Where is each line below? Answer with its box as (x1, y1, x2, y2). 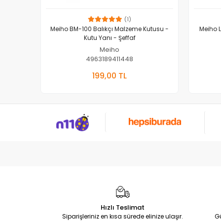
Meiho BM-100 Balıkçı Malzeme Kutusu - (50, 24, 169, 33)
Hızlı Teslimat (101, 202, 145, 212)
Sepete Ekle (120, 65, 155, 74)
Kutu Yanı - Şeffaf (83, 33, 136, 42)
